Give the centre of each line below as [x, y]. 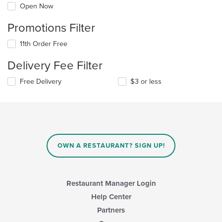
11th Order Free [44, 44]
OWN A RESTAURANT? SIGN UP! [111, 146]
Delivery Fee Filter [55, 66]
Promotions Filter [51, 28]
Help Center [111, 196]
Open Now [37, 6]
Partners [111, 210]
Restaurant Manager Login [111, 183]
